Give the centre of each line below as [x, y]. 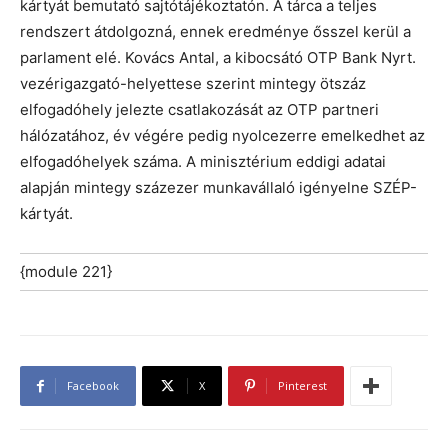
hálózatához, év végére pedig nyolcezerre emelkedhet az [222, 136]
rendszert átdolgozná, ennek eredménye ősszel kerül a [215, 32]
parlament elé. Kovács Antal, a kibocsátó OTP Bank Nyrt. [218, 58]
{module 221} [66, 272]
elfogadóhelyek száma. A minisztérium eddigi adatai [203, 162]
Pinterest [302, 386]
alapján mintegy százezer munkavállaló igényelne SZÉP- [218, 188]
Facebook [93, 386]
